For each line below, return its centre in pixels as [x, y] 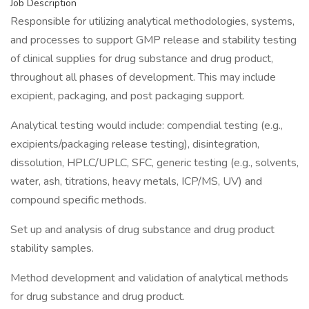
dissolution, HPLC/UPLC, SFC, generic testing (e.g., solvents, [154, 163]
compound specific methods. [78, 200]
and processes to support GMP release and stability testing [153, 40]
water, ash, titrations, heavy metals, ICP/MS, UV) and [136, 181]
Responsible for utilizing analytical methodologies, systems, [152, 21]
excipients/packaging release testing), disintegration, [135, 144]
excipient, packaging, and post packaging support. [128, 96]
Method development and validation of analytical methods [149, 278]
